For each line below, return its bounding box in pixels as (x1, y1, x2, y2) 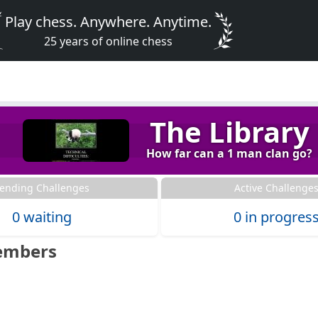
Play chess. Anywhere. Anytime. (5, 12, 212, 31)
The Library (149, 112, 309, 152)
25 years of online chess (44, 33, 173, 49)
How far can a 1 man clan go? (146, 146, 312, 162)
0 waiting (11, 207, 72, 227)
